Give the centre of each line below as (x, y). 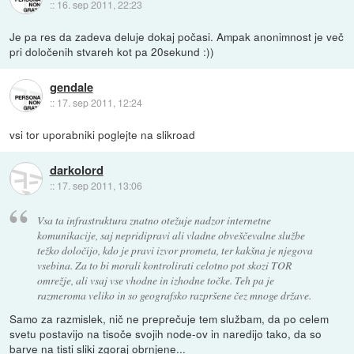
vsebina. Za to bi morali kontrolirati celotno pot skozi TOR (164, 265)
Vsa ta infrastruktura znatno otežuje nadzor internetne (154, 220)
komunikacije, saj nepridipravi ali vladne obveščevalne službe (171, 235)
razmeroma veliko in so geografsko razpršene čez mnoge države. (174, 295)
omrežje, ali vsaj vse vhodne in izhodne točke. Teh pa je (155, 280)
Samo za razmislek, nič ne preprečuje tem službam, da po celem (169, 318)
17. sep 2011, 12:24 (99, 103)
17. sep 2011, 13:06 (99, 186)
